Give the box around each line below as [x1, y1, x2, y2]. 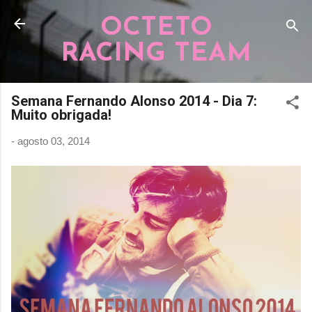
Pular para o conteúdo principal [86, 11, 226, 23]
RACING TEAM [61, 41, 251, 67]
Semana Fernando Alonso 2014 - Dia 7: [11, 93, 257, 109]
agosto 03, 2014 [17, 135, 90, 147]
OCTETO [100, 15, 212, 41]
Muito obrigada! [11, 107, 111, 123]
